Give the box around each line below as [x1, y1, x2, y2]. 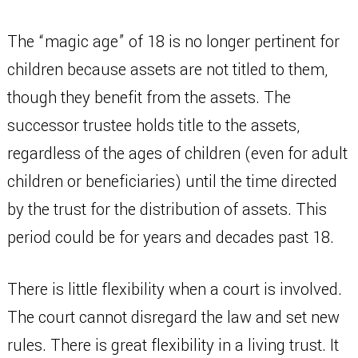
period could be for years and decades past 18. [6, 226, 334, 249]
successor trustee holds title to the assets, [6, 114, 300, 137]
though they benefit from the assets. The [6, 86, 291, 109]
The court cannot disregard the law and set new [6, 306, 340, 329]
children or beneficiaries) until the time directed [6, 170, 337, 193]
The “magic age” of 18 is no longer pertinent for [6, 30, 340, 54]
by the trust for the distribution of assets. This [6, 198, 327, 221]
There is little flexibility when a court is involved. [6, 278, 342, 301]
